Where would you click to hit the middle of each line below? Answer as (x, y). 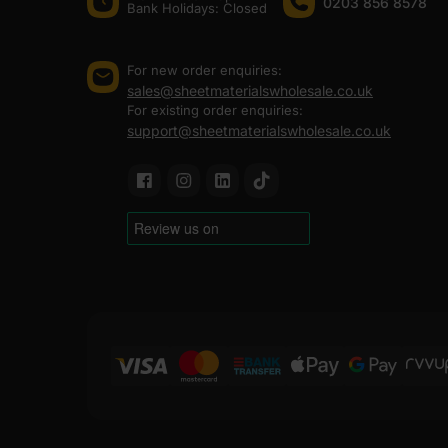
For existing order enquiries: (215, 110)
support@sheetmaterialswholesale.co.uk (259, 131)
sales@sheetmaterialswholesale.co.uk (250, 91)
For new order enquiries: (204, 70)
